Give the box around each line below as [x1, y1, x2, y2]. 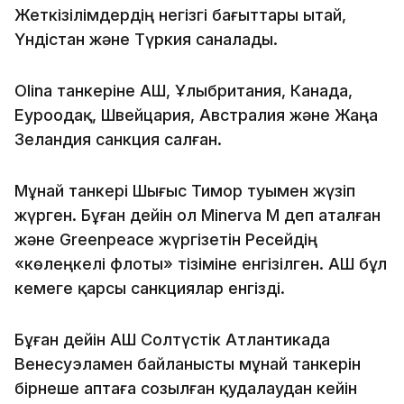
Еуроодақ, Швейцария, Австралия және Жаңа [14, 105, 378, 124]
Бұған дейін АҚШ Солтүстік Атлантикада [14, 329, 330, 349]
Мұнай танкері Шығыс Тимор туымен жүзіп [14, 180, 355, 200]
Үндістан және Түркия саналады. [14, 29, 278, 49]
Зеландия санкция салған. [14, 129, 222, 149]
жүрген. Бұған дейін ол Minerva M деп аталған [14, 205, 381, 225]
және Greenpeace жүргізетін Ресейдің [14, 229, 317, 249]
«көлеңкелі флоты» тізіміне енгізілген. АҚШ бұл [14, 253, 387, 273]
